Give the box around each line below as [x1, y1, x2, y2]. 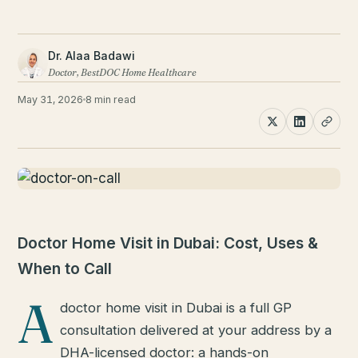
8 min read [86, 93, 137, 105]
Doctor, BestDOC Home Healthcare [48, 66, 197, 78]
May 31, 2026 [18, 93, 84, 105]
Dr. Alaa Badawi [48, 48, 136, 62]
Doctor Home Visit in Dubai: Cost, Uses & [18, 233, 319, 253]
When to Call [18, 259, 113, 279]
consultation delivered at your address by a [60, 322, 332, 339]
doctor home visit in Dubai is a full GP [60, 300, 292, 316]
